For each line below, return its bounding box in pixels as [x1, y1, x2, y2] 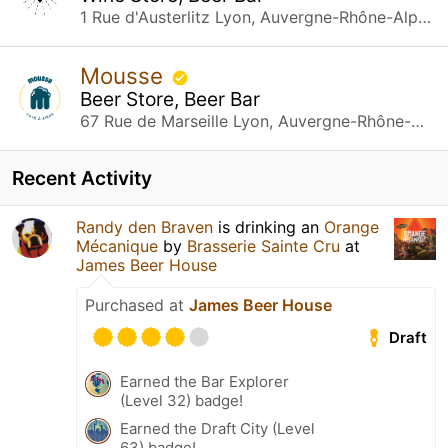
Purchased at [85, 294, 189, 315]
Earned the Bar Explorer [120, 371, 289, 391]
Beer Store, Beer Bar [80, 86, 260, 111]
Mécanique [76, 235, 158, 256]
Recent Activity [12, 165, 152, 190]
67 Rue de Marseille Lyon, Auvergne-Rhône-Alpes [411, 110, 424, 131]
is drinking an [213, 216, 324, 237]
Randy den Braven [76, 216, 213, 237]
